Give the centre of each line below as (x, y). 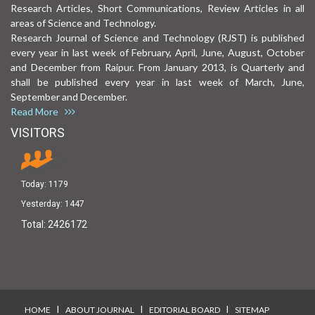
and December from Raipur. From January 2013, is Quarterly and (157, 67)
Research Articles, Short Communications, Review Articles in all (157, 8)
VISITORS (38, 132)
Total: (34, 224)
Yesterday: (43, 204)
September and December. (73, 96)
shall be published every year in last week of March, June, (157, 82)
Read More (38, 111)
